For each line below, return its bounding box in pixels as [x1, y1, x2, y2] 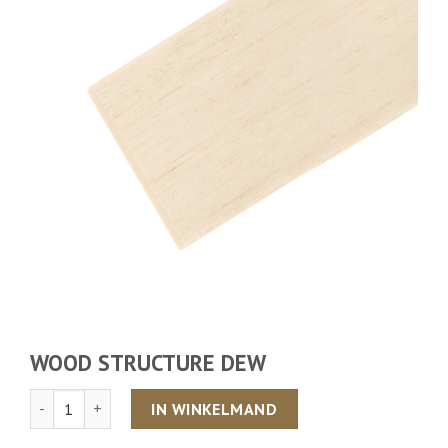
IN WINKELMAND [151, 398, 278, 419]
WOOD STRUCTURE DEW [30, 348, 266, 378]
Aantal [29, 389, 73, 409]
